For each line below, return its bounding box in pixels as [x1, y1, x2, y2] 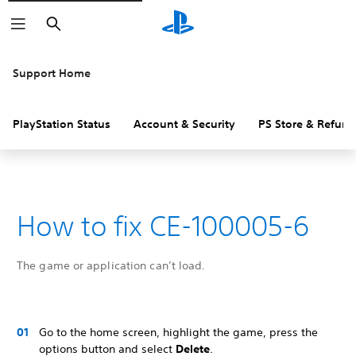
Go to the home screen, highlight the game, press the [39, 325, 318, 339]
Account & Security [133, 117, 235, 131]
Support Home [13, 66, 91, 80]
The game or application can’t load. [17, 258, 206, 273]
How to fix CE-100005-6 [17, 210, 309, 242]
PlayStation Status [13, 117, 110, 131]
